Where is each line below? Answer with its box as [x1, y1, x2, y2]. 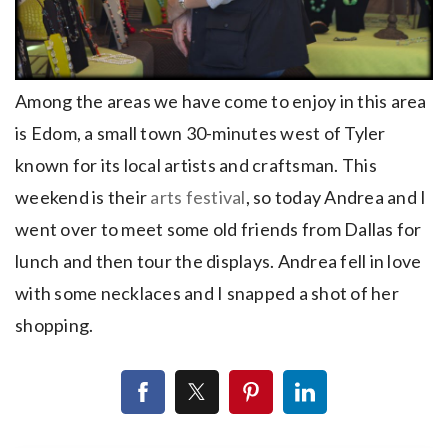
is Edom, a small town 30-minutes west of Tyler [15, 121, 386, 144]
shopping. [15, 313, 94, 336]
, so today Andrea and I [245, 185, 427, 208]
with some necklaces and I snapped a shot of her [15, 281, 399, 304]
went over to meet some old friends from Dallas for [15, 217, 422, 240]
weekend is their [15, 185, 151, 208]
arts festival [150, 185, 246, 208]
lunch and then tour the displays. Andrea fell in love [15, 249, 422, 272]
